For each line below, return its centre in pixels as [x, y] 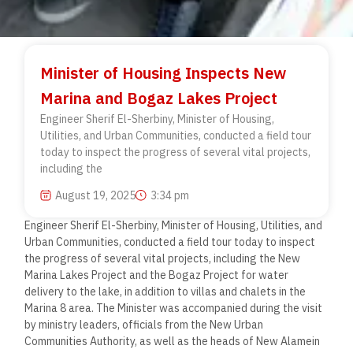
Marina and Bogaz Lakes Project [159, 98]
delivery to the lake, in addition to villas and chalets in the [165, 291]
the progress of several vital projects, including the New [163, 258]
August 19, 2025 [96, 195]
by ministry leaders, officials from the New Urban [144, 324]
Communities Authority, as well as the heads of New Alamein [173, 341]
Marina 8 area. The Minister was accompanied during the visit [174, 308]
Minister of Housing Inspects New [163, 73]
